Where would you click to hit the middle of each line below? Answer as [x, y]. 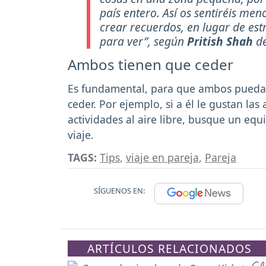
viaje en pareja [162, 158]
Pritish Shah [220, 41]
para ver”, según [143, 41]
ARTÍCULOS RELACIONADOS [170, 249]
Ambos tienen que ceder [151, 64]
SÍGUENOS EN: [119, 191]
